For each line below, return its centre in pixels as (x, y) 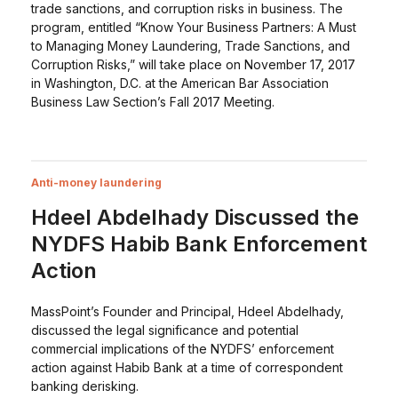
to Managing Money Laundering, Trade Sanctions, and (190, 46)
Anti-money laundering (96, 183)
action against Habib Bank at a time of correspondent (187, 367)
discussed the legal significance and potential (164, 330)
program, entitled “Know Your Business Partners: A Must (193, 27)
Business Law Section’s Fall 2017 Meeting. (152, 102)
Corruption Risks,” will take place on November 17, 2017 (193, 64)
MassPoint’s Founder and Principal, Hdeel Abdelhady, (187, 311)
